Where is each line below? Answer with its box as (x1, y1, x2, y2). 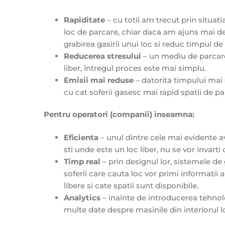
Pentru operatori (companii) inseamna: (44, 109, 194, 119)
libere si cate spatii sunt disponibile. (64, 181, 198, 191)
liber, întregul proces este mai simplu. (64, 63, 206, 73)
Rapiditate (64, 15, 105, 25)
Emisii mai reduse (64, 75, 134, 85)
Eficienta (64, 133, 98, 143)
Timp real (64, 157, 100, 167)
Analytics (64, 193, 100, 203)
